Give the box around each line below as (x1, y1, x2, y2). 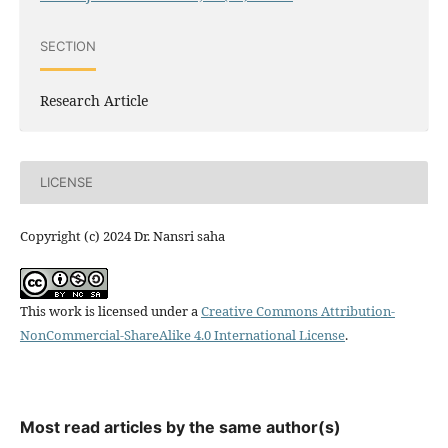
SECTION (39, 38, 96, 55)
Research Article (39, 90, 148, 110)
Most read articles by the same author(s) (19, 416, 341, 437)
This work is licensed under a (19, 301, 201, 320)
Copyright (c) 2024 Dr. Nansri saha (19, 226, 225, 245)
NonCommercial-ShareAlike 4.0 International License (19, 325, 345, 344)
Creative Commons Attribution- (200, 301, 395, 320)
